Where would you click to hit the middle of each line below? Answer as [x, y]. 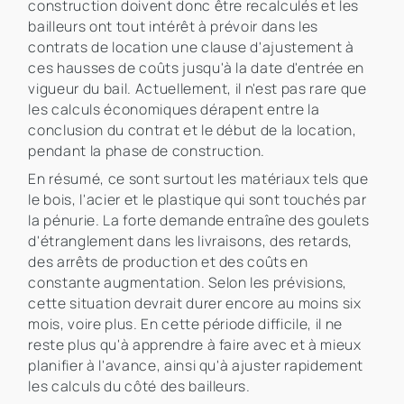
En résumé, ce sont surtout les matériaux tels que [198, 179]
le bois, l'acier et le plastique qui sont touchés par [197, 200]
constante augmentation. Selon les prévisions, [188, 283]
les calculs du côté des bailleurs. [139, 386]
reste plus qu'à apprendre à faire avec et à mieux [195, 345]
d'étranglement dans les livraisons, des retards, [191, 241]
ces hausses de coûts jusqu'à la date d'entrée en [197, 68]
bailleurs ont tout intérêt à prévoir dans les [174, 27]
